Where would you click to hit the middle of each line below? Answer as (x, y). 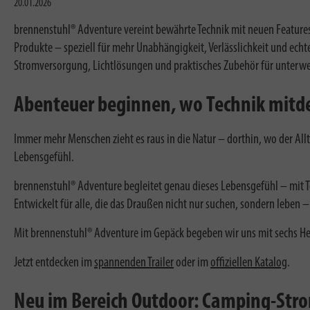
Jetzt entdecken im (54, 263)
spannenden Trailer (134, 263)
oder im (192, 263)
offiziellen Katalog (249, 263)
